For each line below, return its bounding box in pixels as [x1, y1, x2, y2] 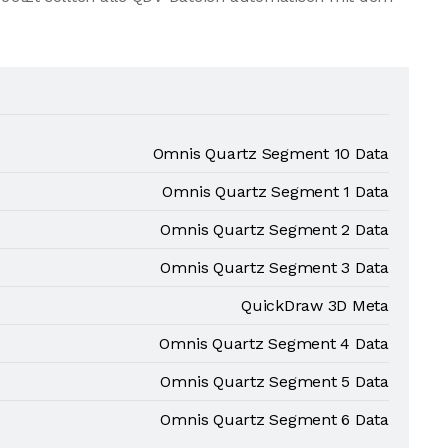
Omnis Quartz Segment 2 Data [160, 220, 389, 239]
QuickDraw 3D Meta [241, 296, 389, 315]
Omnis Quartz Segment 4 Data [159, 334, 389, 353]
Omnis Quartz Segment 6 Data [160, 410, 389, 429]
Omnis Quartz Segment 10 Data [152, 144, 389, 163]
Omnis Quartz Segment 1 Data [162, 182, 389, 201]
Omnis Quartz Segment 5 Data [160, 372, 389, 391]
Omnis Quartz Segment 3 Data [160, 258, 389, 277]
